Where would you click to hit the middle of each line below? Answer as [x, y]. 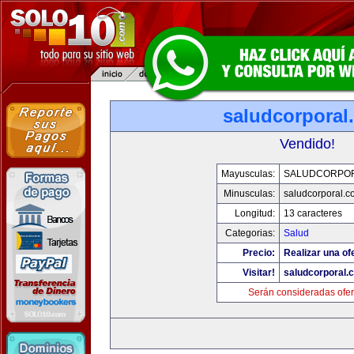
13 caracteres [313, 213]
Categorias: [250, 233]
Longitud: [254, 213]
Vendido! [307, 144]
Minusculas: [249, 194]
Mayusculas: [248, 174]
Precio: [258, 253]
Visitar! [258, 273]
